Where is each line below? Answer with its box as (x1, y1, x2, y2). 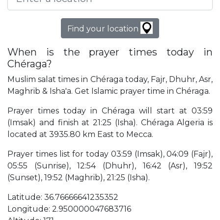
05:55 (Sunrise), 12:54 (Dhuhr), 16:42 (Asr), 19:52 (7, 161, 213, 171)
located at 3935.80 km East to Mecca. (7, 130, 153, 139)
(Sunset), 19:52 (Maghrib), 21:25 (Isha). (7, 173, 150, 183)
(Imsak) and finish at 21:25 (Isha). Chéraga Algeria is (7, 118, 213, 128)
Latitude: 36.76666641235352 (7, 192, 118, 202)
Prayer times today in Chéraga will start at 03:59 (7, 106, 213, 116)
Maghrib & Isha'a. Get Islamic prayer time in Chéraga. (7, 86, 210, 96)
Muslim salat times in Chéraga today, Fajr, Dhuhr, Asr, (7, 75, 213, 84)
